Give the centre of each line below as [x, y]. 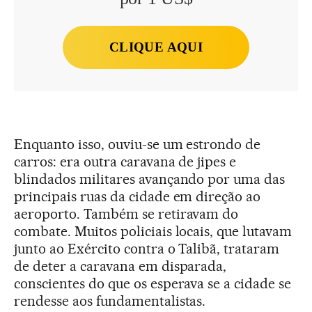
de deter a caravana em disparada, [120, 266]
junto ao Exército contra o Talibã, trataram [147, 248]
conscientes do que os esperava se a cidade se [153, 283]
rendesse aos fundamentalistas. [110, 301]
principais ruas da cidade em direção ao [138, 196]
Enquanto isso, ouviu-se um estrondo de [138, 144]
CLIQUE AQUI [156, 47]
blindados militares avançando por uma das [150, 179]
